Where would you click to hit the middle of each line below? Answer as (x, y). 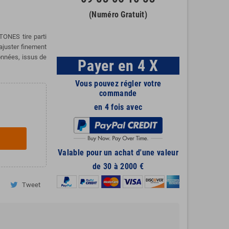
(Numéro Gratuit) (118, 14)
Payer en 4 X (118, 65)
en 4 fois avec (118, 107)
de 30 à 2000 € (118, 166)
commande (118, 93)
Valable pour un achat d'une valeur (118, 152)
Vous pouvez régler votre (118, 83)
